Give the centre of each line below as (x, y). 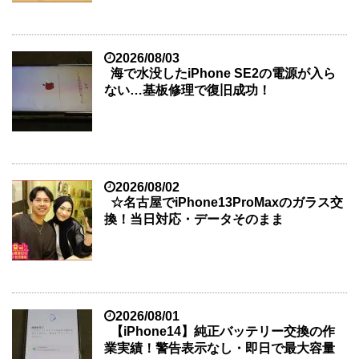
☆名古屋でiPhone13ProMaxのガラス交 (227, 203)
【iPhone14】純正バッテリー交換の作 (223, 332)
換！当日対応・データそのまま (194, 220)
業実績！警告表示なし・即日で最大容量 (220, 349)
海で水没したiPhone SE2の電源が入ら (223, 74)
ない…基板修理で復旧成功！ (188, 91)
